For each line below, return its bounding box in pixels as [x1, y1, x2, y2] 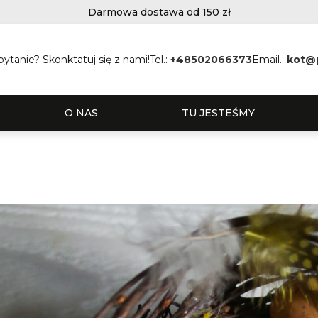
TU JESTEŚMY [182, 106, 256, 119]
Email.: [252, 53, 287, 66]
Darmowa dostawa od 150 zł [87, 6, 231, 18]
